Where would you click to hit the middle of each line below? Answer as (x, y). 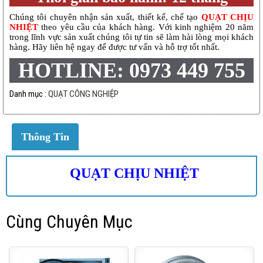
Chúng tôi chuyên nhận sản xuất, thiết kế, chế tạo (105, 17)
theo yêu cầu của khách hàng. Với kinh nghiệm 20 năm (146, 27)
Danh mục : (29, 94)
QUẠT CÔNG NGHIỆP (83, 94)
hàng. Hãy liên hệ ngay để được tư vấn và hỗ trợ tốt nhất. (114, 47)
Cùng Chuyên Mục (69, 222)
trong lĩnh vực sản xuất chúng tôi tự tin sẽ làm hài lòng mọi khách (131, 37)
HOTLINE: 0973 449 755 (131, 70)
